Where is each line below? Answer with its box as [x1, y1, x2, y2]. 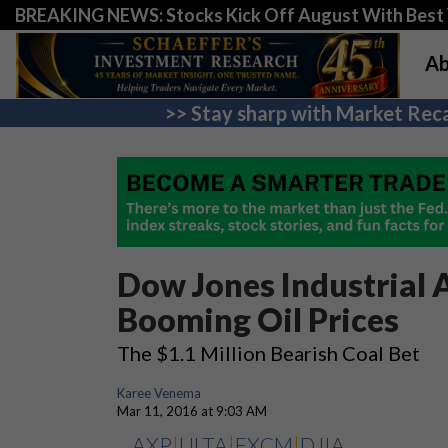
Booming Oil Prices [117, 300, 399, 339]
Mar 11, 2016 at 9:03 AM [117, 403, 267, 419]
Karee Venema [117, 385, 201, 401]
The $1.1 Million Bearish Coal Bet [117, 341, 420, 365]
